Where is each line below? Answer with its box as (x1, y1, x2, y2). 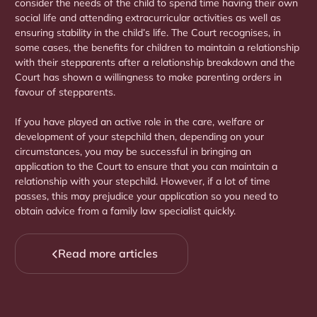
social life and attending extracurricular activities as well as (15, 11, 281, 25)
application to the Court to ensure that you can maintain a (15, 160, 277, 173)
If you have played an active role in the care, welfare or (15, 115, 264, 129)
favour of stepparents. (15, 86, 115, 99)
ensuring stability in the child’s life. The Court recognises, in (15, 26, 281, 40)
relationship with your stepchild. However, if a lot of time (15, 175, 270, 188)
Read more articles (58, 246, 158, 261)
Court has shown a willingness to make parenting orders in (15, 71, 282, 84)
